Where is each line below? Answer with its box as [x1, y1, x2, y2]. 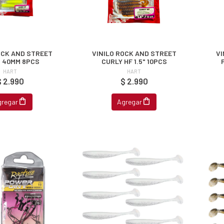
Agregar [117, 97, 142, 106]
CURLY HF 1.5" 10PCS [101, 56, 167, 65]
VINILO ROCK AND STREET [91, 48, 176, 57]
